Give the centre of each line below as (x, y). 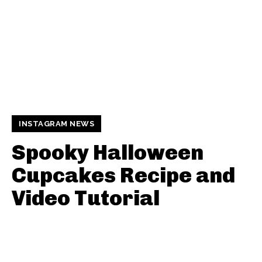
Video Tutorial (86, 198)
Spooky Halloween (108, 153)
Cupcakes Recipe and (123, 175)
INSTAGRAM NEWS (56, 124)
